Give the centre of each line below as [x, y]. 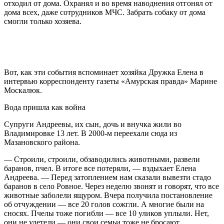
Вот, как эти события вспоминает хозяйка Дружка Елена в [104, 72]
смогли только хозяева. [43, 21]
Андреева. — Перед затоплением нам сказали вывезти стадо [107, 177]
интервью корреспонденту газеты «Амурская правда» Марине [110, 81]
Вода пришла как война [45, 107]
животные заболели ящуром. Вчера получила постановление [108, 195]
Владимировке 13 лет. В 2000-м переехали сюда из [90, 133]
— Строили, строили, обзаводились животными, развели [102, 159]
